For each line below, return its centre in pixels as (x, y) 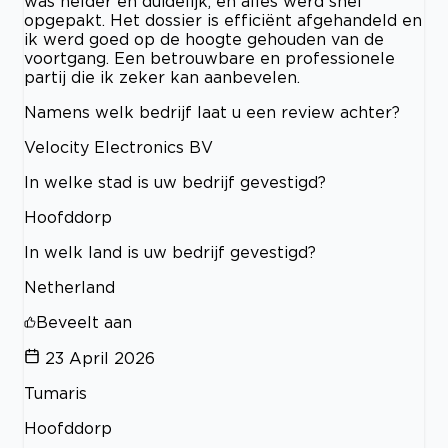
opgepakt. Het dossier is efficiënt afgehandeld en (223, 19)
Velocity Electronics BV (118, 146)
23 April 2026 (100, 357)
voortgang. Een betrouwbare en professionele (209, 57)
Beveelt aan (84, 321)
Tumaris (55, 392)
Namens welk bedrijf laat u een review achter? (212, 111)
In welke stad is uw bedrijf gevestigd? (175, 181)
